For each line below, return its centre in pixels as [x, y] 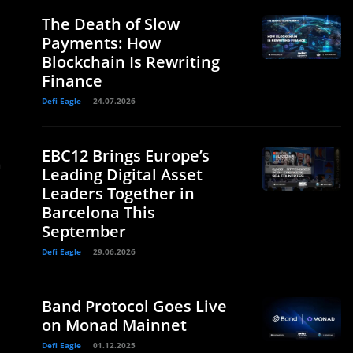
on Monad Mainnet [114, 325]
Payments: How [101, 43]
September [84, 231]
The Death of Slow [111, 24]
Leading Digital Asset [122, 175]
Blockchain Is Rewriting [131, 62]
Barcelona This [98, 212]
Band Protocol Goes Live [134, 306]
